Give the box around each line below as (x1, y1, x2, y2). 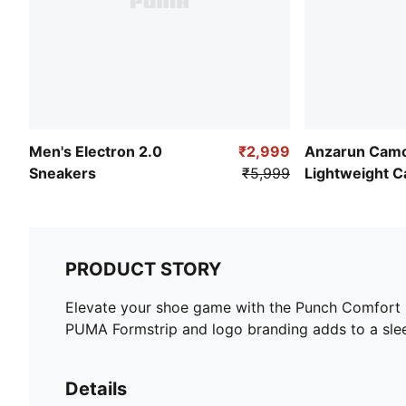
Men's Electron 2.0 (29, 141, 162, 160)
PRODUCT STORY (65, 257, 221, 280)
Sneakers (29, 163, 96, 182)
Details (65, 377, 127, 400)
